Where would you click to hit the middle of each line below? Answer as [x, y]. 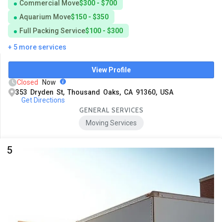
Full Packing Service [52, 31]
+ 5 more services [37, 47]
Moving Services [111, 123]
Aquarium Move [45, 17]
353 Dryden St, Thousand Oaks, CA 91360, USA [94, 92]
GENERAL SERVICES [111, 110]
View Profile [111, 70]
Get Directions [43, 100]
